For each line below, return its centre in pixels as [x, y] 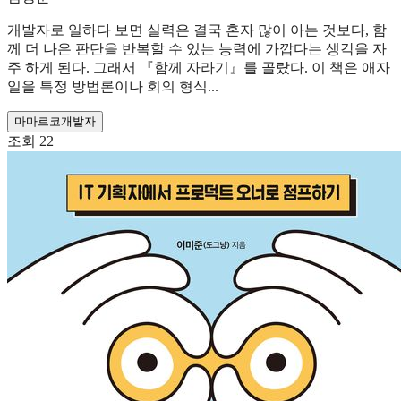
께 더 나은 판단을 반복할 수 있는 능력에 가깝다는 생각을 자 [197, 49]
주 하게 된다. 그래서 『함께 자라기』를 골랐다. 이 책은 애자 [199, 68]
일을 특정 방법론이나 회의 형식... [113, 87]
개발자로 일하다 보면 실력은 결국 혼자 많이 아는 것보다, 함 [197, 30]
